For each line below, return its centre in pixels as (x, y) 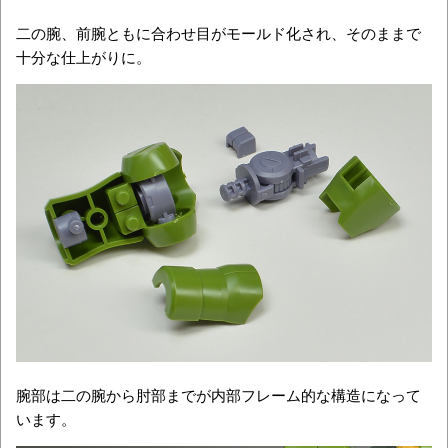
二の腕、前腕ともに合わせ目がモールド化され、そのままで (218, 33)
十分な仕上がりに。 (83, 57)
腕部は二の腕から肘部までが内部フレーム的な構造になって (218, 395)
